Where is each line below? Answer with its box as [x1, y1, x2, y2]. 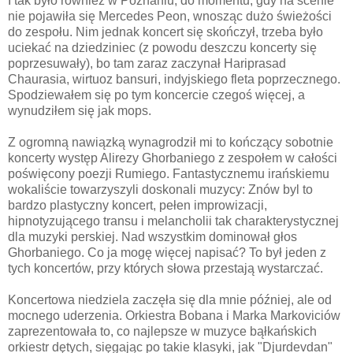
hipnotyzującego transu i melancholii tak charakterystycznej [8, 214, 339, 228]
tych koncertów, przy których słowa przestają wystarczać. [8, 261, 323, 275]
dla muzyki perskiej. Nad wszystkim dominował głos [8, 229, 297, 243]
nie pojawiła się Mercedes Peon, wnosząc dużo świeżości [8, 9, 332, 23]
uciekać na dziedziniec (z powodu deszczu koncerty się [8, 40, 317, 54]
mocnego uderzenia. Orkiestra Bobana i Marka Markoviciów [8, 308, 340, 322]
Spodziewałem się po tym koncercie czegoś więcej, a [8, 87, 305, 102]
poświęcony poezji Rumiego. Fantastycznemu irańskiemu [8, 166, 329, 180]
